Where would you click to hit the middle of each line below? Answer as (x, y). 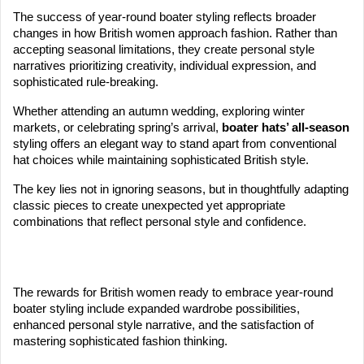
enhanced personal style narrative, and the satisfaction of (163, 325)
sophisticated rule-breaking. (86, 82)
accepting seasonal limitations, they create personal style (164, 50)
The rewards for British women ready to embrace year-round (173, 293)
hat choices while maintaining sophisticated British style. (162, 160)
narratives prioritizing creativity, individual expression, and (165, 66)
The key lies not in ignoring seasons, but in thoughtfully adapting (181, 190)
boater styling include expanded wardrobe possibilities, (156, 309)
